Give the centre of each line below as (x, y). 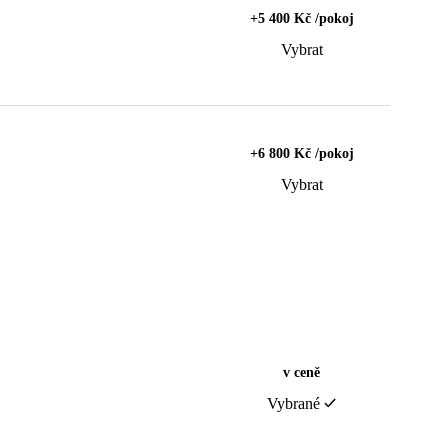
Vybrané (293, 404)
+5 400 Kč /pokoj (301, 19)
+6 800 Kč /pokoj (301, 154)
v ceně (301, 373)
